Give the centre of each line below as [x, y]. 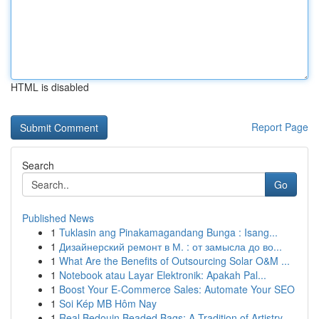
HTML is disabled [50, 87]
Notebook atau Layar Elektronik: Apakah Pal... [163, 275]
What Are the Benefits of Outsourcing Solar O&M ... [174, 261]
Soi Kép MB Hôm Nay [108, 303]
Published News [58, 218]
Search [38, 165]
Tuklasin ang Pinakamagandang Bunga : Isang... [168, 232]
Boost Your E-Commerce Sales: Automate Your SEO [177, 289]
